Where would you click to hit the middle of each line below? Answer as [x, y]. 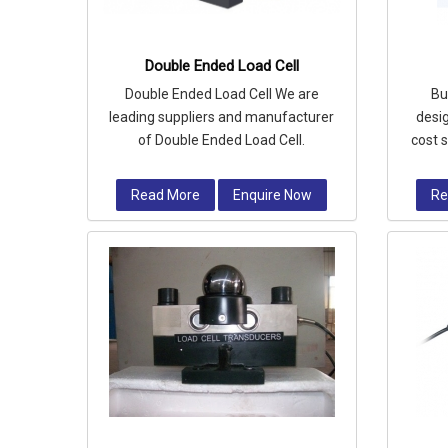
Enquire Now [273, 195]
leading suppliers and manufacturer [222, 117]
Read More [166, 195]
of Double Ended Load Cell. [222, 140]
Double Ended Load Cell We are [221, 94]
